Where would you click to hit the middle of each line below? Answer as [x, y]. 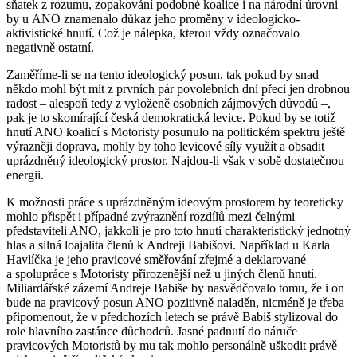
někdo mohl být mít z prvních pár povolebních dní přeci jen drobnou [178, 89]
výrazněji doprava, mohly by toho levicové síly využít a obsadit [165, 147]
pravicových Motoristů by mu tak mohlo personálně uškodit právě [172, 346]
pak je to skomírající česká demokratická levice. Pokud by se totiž [171, 118]
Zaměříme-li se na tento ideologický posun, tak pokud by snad [163, 75]
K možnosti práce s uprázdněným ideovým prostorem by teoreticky [175, 202]
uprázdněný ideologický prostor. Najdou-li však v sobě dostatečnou [175, 161]
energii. [25, 175]
